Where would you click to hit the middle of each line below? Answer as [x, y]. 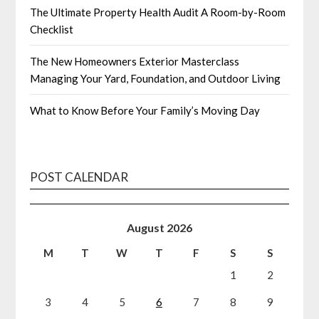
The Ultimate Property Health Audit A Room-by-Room [158, 12]
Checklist [52, 29]
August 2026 [159, 227]
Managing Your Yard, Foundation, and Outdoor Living [156, 78]
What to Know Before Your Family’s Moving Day [145, 110]
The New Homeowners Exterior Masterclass [135, 61]
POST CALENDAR [79, 177]
